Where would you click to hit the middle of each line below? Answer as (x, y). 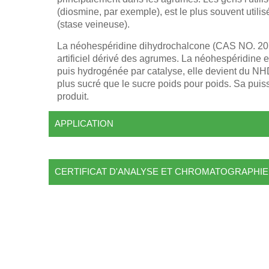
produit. (73, 96)
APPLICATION (84, 124)
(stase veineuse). (94, 24)
